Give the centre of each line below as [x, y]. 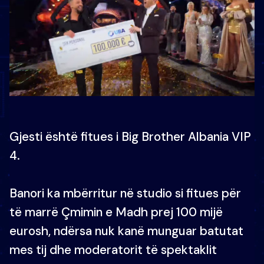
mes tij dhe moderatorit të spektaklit [113, 250]
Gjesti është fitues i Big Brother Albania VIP [130, 136]
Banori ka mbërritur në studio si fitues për [125, 193]
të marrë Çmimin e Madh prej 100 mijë [116, 212]
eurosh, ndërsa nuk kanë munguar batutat [126, 231]
